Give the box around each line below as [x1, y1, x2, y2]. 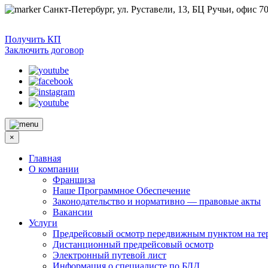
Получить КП [5, 34, 61, 45]
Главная [29, 153, 61, 164]
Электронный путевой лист [53, 250, 166, 261]
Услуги [29, 218, 57, 229]
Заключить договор [5, 45, 84, 56]
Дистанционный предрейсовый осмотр [53, 239, 214, 250]
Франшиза [53, 175, 95, 185]
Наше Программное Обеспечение [53, 185, 190, 196]
